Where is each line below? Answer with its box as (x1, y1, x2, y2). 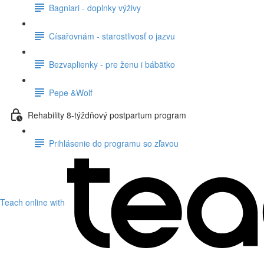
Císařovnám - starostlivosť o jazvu (49, 29, 175, 42)
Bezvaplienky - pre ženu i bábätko (49, 58, 175, 70)
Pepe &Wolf (49, 86, 93, 98)
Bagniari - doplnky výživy (49, 1, 141, 14)
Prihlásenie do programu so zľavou (49, 137, 179, 149)
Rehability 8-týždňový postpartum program (28, 108, 186, 121)
